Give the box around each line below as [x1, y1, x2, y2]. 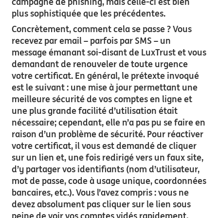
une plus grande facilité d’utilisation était [12, 105, 178, 116]
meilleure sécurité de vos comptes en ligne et [12, 93, 192, 105]
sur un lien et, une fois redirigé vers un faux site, [12, 152, 203, 163]
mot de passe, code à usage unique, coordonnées [12, 175, 206, 186]
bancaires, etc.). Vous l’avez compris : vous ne [12, 187, 189, 198]
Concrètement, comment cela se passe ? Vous [12, 23, 192, 35]
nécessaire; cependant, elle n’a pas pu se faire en [12, 117, 205, 128]
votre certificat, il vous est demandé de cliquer [12, 140, 197, 151]
